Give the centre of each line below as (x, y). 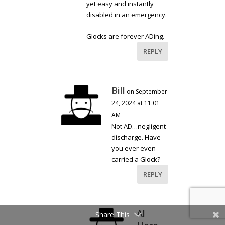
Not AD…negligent (139, 126)
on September (147, 92)
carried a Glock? (136, 159)
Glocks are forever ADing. (126, 36)
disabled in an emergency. (127, 15)
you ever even (134, 148)
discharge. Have (136, 137)
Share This (113, 215)
